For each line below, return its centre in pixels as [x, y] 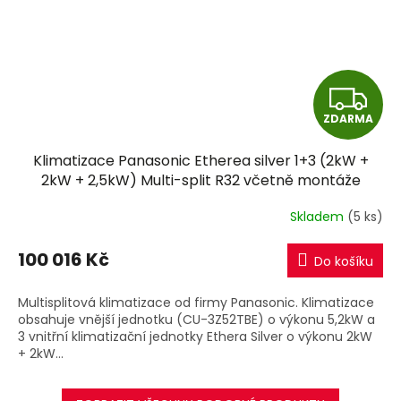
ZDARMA [348, 118]
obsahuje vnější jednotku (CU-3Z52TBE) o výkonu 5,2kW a [196, 319]
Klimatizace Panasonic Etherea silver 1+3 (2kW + [200, 160]
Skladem [319, 217]
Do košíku [344, 261]
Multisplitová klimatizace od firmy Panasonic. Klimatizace [196, 302]
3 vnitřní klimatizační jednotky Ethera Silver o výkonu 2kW [195, 336]
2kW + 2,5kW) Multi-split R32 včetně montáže [200, 180]
